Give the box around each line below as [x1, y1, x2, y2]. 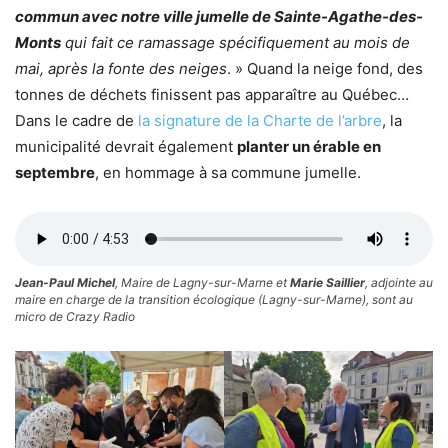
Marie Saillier [290, 275, 365, 290]
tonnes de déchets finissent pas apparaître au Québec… [15, 85, 409, 104]
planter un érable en [237, 137, 381, 156]
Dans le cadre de [15, 111, 134, 130]
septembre [15, 163, 95, 182]
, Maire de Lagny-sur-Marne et [115, 275, 290, 290]
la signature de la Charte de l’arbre [134, 111, 382, 130]
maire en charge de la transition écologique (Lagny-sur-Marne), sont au [15, 292, 413, 307]
